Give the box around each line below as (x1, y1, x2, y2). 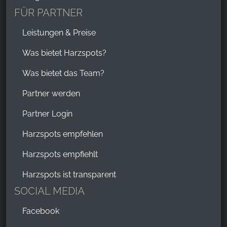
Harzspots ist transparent (22, 170, 116, 180)
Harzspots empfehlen (22, 129, 103, 139)
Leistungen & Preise (22, 28, 96, 38)
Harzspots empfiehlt (22, 149, 98, 160)
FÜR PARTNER (14, 7, 83, 19)
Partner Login (22, 109, 72, 119)
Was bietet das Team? (22, 68, 104, 79)
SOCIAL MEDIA (14, 185, 85, 198)
